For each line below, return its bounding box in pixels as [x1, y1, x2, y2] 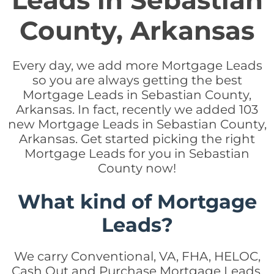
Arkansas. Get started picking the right [19, 131, 255, 146]
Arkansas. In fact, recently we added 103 [16, 102, 258, 117]
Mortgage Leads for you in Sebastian [24, 146, 250, 161]
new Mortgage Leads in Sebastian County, [7, 117, 267, 131]
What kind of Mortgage [17, 190, 257, 213]
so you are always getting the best [32, 73, 242, 87]
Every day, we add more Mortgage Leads [12, 58, 262, 73]
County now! [98, 161, 176, 176]
